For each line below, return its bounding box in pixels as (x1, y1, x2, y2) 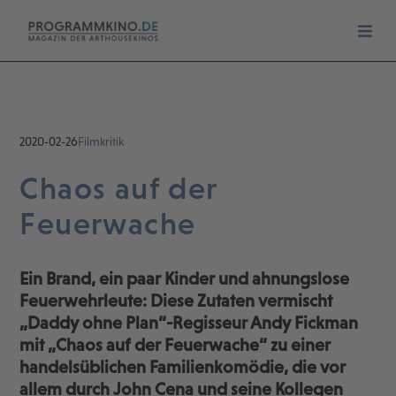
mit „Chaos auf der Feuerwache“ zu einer (19, 335, 331, 355)
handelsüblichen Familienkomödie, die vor (19, 357, 346, 377)
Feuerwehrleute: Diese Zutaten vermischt (19, 291, 333, 311)
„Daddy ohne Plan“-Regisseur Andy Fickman (19, 313, 359, 333)
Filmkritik (78, 134, 125, 149)
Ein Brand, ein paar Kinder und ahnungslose (19, 269, 350, 289)
